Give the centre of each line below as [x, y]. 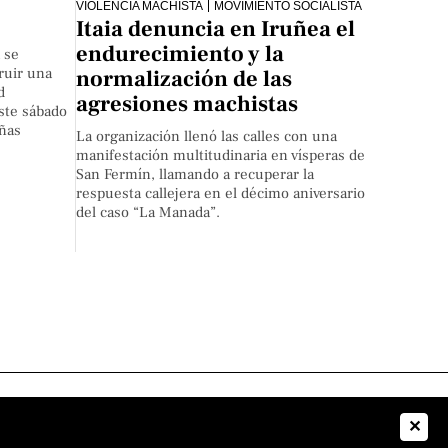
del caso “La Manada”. [148, 213]
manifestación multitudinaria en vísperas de [221, 156]
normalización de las [184, 79]
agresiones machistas [187, 104]
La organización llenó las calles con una [207, 137]
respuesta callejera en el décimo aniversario [221, 194]
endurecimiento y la [180, 54]
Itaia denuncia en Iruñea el [216, 29]
